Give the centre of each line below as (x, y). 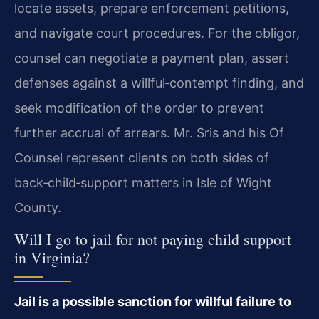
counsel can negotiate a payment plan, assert (152, 58)
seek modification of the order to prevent (139, 108)
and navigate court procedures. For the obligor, (157, 33)
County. (38, 207)
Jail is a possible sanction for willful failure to (153, 302)
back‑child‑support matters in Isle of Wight (143, 182)
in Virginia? (52, 258)
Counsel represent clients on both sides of (142, 157)
